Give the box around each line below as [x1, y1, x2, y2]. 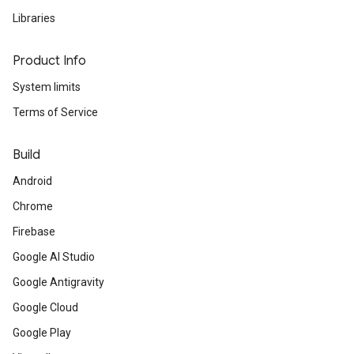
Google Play [13, 326, 71, 339]
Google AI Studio [13, 250, 95, 263]
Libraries [13, 12, 55, 24]
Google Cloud [13, 301, 78, 314]
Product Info [13, 53, 86, 69]
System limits [13, 81, 81, 93]
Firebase [13, 225, 55, 238]
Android [13, 175, 52, 187]
